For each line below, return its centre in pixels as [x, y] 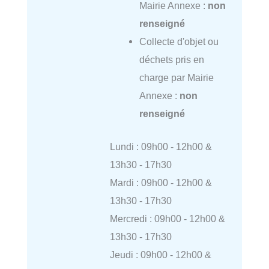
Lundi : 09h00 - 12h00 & [161, 146]
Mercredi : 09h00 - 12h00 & [167, 218]
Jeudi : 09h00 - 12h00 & [160, 254]
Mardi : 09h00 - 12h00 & [161, 182]
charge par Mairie [176, 77]
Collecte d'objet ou [179, 41]
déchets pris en [171, 59]
